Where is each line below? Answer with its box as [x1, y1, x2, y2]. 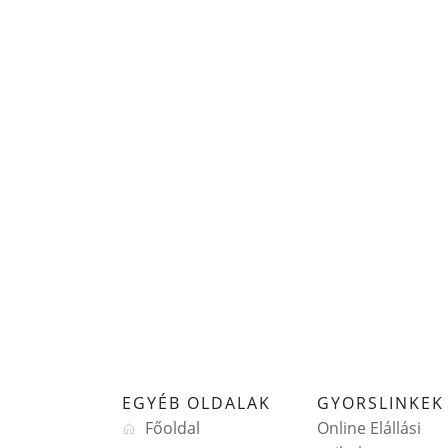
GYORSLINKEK [317, 392, 445, 415]
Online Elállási [317, 417, 422, 440]
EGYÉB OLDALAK [122, 392, 271, 415]
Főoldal [144, 417, 200, 440]
